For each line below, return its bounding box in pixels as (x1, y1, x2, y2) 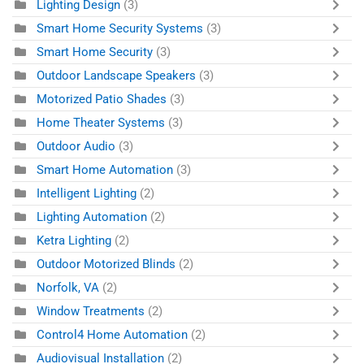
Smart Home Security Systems (37, 21, 203, 37)
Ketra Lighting (37, 233, 111, 249)
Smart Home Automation (37, 162, 173, 178)
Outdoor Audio (37, 139, 115, 154)
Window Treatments (37, 304, 145, 319)
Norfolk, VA (37, 280, 99, 296)
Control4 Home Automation (37, 327, 188, 343)
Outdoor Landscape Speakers (37, 68, 196, 84)
